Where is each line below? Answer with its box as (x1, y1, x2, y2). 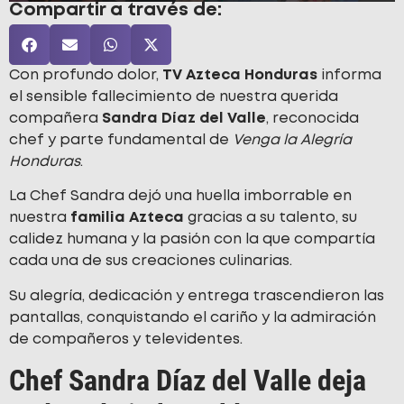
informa (317, 68, 381, 82)
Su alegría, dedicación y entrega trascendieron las (9, 289, 384, 303)
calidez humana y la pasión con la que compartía (9, 233, 375, 247)
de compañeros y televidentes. (9, 332, 243, 346)
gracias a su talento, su (184, 211, 357, 225)
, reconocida (266, 111, 359, 125)
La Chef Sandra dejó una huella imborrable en (9, 189, 352, 204)
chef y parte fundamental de (9, 133, 233, 147)
